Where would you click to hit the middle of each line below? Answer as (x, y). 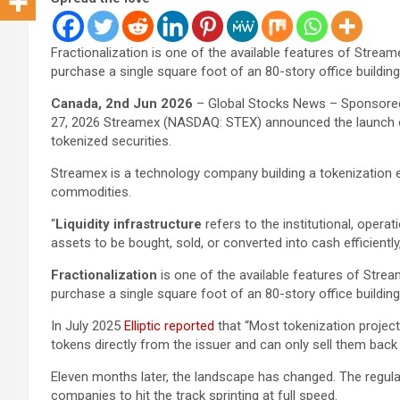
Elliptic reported (169, 325)
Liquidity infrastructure (129, 224)
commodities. (91, 192)
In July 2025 (87, 325)
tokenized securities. (111, 141)
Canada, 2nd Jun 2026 (124, 103)
